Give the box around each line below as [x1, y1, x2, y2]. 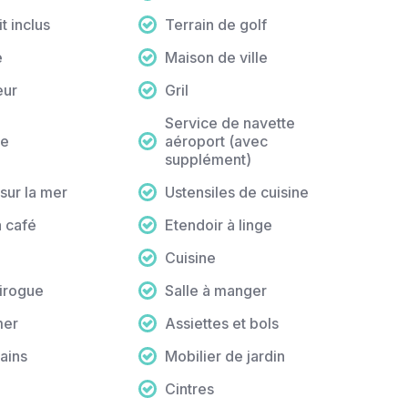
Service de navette [165, 114, 296, 133]
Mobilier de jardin [165, 347, 286, 366]
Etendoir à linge [165, 216, 273, 235]
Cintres [165, 380, 215, 399]
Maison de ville [165, 48, 269, 67]
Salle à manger [165, 281, 268, 301]
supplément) [165, 150, 252, 169]
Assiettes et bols [165, 314, 280, 333]
